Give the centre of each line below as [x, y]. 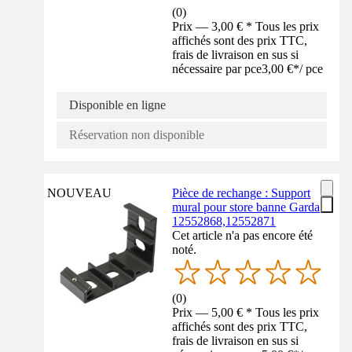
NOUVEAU [79, 192]
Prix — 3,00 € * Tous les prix [246, 26]
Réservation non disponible [137, 134]
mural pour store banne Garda [246, 207]
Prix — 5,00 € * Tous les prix [246, 313]
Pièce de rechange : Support [242, 192]
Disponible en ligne [117, 104]
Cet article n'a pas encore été [243, 235]
